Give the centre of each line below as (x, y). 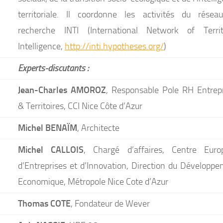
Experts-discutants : (53, 68)
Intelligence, (41, 46)
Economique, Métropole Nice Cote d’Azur (93, 182)
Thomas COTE (44, 203)
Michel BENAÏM (48, 127)
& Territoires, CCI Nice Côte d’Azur (80, 106)
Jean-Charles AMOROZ (62, 90)
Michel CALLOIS (51, 149)
